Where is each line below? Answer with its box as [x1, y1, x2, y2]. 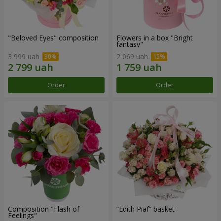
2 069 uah [116, 52, 148, 62]
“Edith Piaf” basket [116, 204, 175, 214]
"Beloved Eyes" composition [8, 33, 99, 42]
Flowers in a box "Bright [116, 33, 193, 42]
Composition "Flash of [8, 204, 79, 214]
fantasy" [116, 39, 143, 49]
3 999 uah [8, 52, 39, 62]
